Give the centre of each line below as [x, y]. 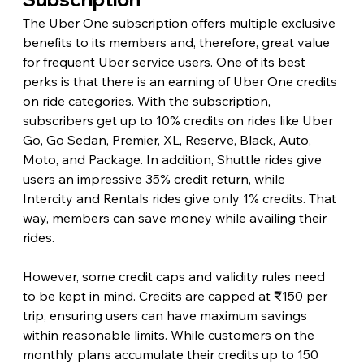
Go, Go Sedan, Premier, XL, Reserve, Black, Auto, [168, 139]
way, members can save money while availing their [176, 217]
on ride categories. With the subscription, [148, 100]
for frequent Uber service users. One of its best [165, 61]
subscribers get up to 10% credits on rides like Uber [179, 120]
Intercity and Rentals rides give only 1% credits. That [181, 198]
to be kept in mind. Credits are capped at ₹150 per [176, 295]
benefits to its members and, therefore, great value [178, 42]
